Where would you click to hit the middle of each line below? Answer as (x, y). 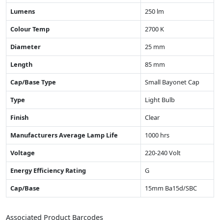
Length (21, 65)
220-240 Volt (163, 153)
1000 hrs (157, 135)
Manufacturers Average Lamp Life (64, 135)
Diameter (26, 47)
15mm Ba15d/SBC (171, 188)
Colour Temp (30, 29)
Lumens (23, 12)
